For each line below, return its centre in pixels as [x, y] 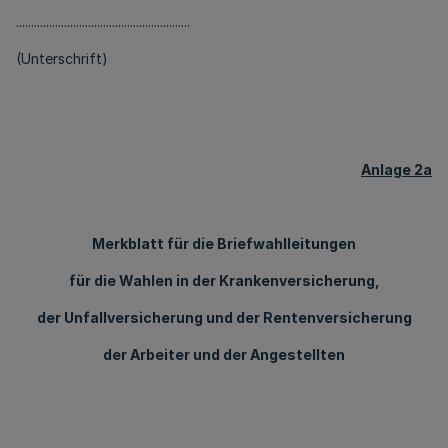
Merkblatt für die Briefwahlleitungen [224, 243]
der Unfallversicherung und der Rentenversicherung [224, 317]
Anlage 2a [396, 169]
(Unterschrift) [62, 58]
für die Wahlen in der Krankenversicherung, [224, 280]
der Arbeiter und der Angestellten [224, 354]
